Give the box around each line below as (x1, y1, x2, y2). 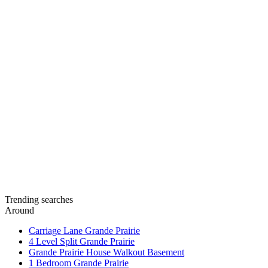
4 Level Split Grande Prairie (29, 236, 135, 246)
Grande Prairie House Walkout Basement (29, 247, 184, 257)
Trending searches (5, 194, 73, 205)
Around (5, 205, 34, 215)
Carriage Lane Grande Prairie (29, 226, 140, 236)
